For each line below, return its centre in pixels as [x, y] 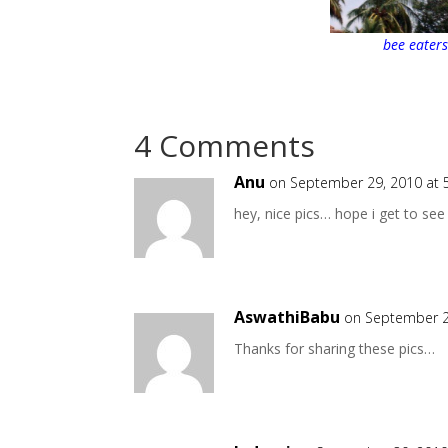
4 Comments [225, 146]
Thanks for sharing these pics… [335, 349]
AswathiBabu [287, 317]
